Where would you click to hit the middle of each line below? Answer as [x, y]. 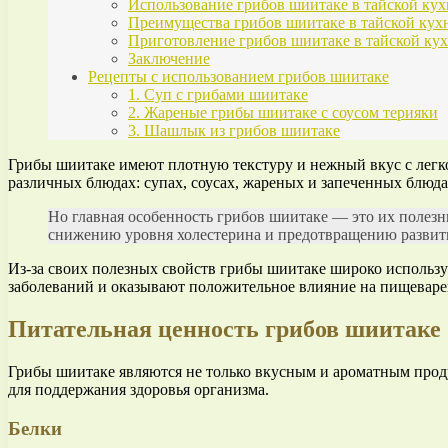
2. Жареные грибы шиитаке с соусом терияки [283, 113]
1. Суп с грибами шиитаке [218, 95]
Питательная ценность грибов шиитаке [224, 329]
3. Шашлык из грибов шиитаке [234, 131]
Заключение [169, 59]
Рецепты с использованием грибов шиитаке [238, 77]
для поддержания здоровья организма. [138, 390]
